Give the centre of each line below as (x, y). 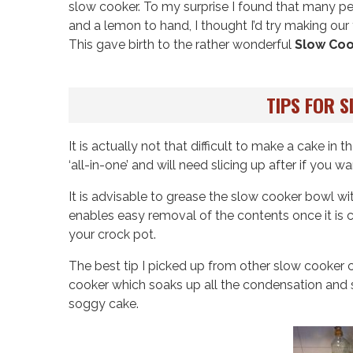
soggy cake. (104, 304)
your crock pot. (112, 235)
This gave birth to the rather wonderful (182, 44)
